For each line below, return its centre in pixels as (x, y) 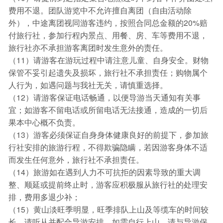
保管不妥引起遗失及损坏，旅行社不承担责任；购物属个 (108, 72)
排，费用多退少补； (44, 197)
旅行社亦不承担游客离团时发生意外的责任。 (88, 48)
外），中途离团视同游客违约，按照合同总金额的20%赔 (108, 23)
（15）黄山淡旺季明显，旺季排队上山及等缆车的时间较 (108, 209)
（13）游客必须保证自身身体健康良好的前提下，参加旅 (108, 135)
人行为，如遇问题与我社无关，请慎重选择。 (88, 85)
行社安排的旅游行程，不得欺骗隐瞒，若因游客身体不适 (108, 147)
